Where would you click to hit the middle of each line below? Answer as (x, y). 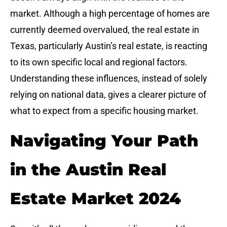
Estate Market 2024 (96, 199)
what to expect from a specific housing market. (104, 110)
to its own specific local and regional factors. (99, 62)
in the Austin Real (88, 170)
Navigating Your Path (104, 141)
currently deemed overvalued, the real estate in (105, 29)
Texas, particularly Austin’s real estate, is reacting (109, 46)
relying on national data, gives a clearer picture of (108, 94)
